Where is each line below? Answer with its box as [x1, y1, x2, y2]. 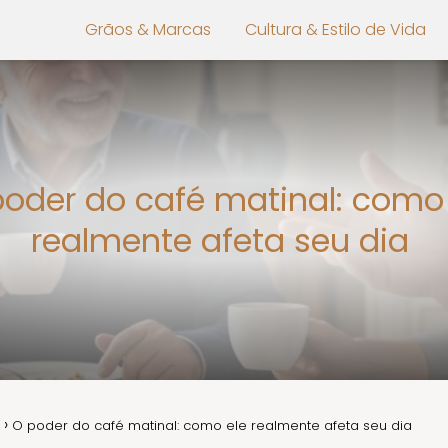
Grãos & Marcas [85, 18, 211, 41]
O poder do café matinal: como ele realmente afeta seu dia [12, 416, 416, 435]
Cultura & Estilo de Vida [245, 18, 426, 41]
